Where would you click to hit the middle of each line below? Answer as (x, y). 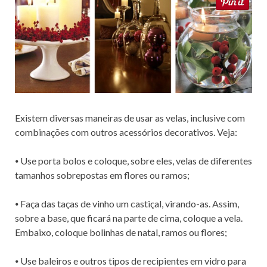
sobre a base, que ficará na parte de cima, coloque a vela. (129, 218)
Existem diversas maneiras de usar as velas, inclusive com (130, 118)
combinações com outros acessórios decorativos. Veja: (126, 132)
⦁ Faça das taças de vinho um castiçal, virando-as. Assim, (127, 204)
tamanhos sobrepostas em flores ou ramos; (102, 175)
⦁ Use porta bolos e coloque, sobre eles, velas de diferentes (133, 161)
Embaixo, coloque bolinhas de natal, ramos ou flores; (121, 232)
